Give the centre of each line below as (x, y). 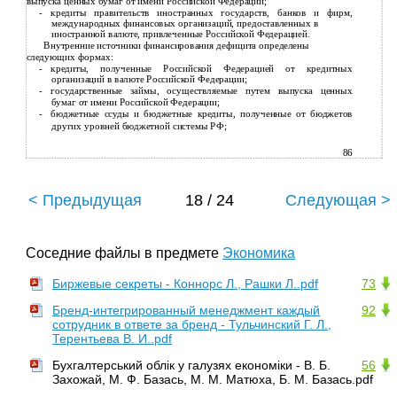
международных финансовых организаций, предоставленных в (184, 23)
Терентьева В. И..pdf (112, 338)
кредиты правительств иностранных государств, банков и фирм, (202, 12)
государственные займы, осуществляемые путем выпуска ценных (202, 90)
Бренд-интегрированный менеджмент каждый (186, 310)
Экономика (259, 253)
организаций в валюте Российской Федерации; (149, 79)
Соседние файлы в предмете (124, 253)
